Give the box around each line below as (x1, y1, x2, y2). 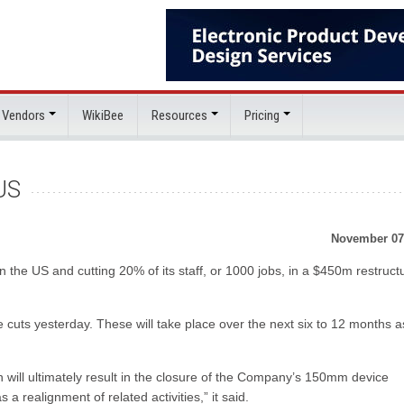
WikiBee (82, 107, 124, 124)
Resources (151, 107, 207, 124)
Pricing (244, 107, 280, 124)
